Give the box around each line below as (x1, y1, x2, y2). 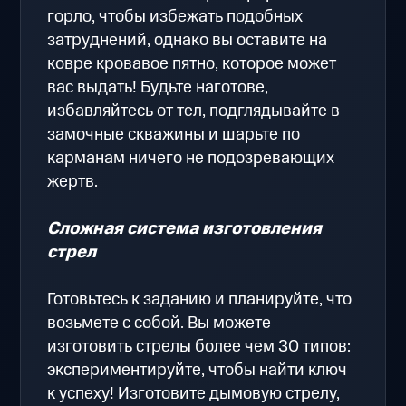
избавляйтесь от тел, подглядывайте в (47, 98, 341, 123)
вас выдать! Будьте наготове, (47, 74, 269, 100)
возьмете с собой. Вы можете (47, 310, 272, 335)
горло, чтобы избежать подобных (47, 4, 304, 29)
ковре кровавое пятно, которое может (47, 51, 337, 76)
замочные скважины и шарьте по (47, 121, 301, 147)
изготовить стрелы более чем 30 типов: (47, 333, 352, 359)
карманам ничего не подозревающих (47, 145, 335, 170)
